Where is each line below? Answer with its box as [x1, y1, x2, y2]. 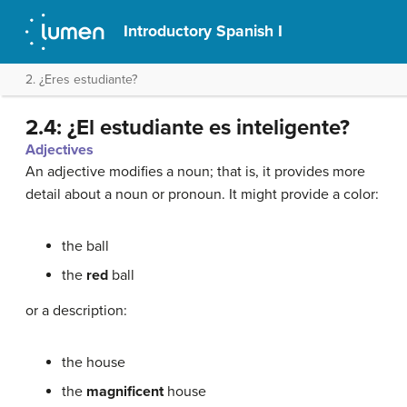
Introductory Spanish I [124, 22, 283, 41]
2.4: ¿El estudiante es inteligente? [25, 114, 350, 141]
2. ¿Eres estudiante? [25, 72, 137, 87]
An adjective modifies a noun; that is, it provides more [25, 163, 365, 181]
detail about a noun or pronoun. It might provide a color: [25, 185, 379, 203]
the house [62, 353, 125, 372]
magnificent [86, 382, 164, 401]
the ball [62, 237, 109, 255]
